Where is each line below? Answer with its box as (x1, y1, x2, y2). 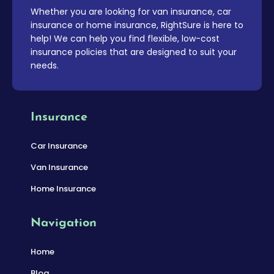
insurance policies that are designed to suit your (31, 46, 237, 59)
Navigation (31, 217, 97, 230)
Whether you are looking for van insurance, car (31, 6, 231, 18)
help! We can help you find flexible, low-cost (31, 32, 220, 45)
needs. (31, 59, 59, 72)
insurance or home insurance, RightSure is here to (31, 19, 243, 32)
